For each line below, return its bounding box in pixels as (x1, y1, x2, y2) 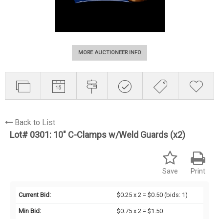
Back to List (15, 117, 55, 127)
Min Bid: (19, 207, 41, 215)
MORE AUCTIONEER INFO (78, 49, 141, 56)
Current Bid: (19, 191, 51, 198)
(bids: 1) (162, 191, 188, 198)
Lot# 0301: (10, 129, 53, 140)
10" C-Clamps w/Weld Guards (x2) (53, 129, 185, 140)
